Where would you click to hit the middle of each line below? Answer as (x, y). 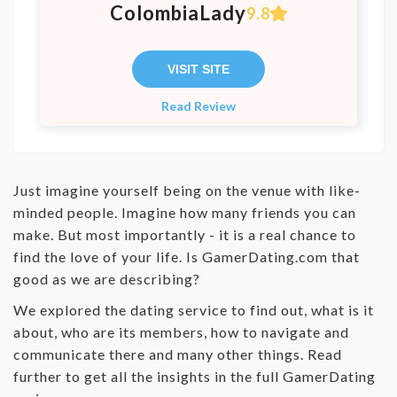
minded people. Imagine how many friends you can (185, 212)
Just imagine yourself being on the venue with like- (187, 190)
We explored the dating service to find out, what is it (194, 310)
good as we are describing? (107, 279)
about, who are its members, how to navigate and (181, 332)
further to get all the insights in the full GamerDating (195, 376)
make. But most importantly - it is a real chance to (185, 234)
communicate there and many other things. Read (178, 354)
